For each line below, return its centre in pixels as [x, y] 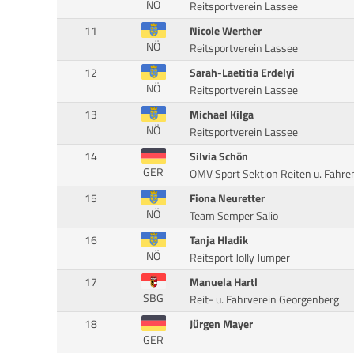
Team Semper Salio [233, 215]
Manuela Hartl [223, 282]
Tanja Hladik [218, 240]
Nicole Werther [225, 30]
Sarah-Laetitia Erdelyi [242, 72]
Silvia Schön [218, 156]
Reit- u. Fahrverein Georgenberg [264, 299]
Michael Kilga [221, 114]
